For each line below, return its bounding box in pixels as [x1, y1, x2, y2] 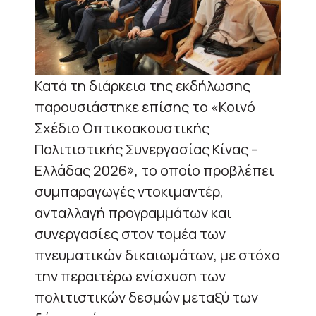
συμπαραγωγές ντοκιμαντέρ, [35, 181, 224, 201]
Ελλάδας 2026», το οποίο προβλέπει [35, 160, 274, 180]
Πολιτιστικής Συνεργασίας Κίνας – [35, 139, 258, 159]
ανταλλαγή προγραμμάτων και [35, 202, 232, 222]
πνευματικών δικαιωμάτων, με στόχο [35, 245, 280, 265]
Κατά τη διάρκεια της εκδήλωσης [35, 75, 250, 95]
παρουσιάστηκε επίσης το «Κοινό [35, 97, 255, 116]
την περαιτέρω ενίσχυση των [35, 266, 226, 286]
